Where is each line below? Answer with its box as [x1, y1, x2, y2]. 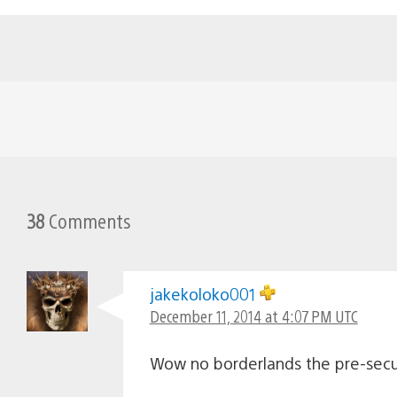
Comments [45, 206, 131, 233]
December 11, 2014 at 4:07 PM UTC [149, 305, 358, 326]
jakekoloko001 [149, 283, 260, 304]
